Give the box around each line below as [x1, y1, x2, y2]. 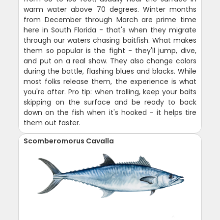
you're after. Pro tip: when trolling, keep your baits [24, 87, 196, 97]
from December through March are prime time [24, 15, 196, 25]
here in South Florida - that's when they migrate [24, 25, 196, 35]
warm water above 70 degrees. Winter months [24, 4, 196, 15]
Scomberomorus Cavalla [24, 136, 114, 146]
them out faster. [24, 118, 81, 128]
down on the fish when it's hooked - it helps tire [24, 108, 196, 118]
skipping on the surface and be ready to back [24, 97, 196, 108]
